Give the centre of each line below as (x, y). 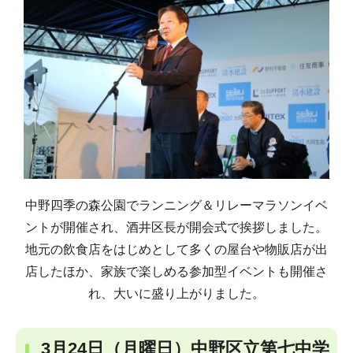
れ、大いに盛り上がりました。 (176, 293)
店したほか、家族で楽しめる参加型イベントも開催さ (176, 271)
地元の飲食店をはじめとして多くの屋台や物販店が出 (176, 249)
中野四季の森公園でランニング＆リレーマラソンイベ (176, 205)
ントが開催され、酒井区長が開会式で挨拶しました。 (176, 227)
